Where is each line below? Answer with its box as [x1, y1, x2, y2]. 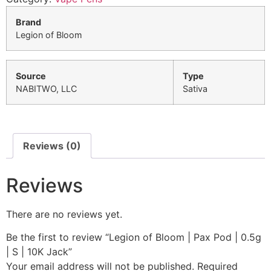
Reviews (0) [23, 139, 81, 152]
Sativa [183, 83, 207, 94]
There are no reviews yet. [6, 207, 122, 220]
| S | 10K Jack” [6, 246, 72, 258]
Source [16, 70, 46, 81]
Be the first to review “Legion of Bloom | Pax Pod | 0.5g [6, 231, 261, 244]
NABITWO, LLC [16, 83, 77, 94]
